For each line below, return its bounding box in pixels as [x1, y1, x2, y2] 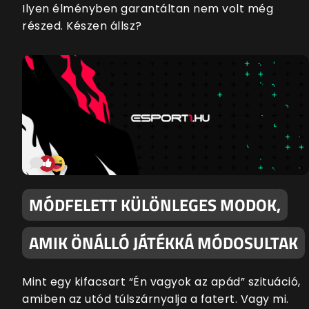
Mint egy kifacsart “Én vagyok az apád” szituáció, [22, 273, 301, 290]
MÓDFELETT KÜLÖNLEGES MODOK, [29, 192, 281, 217]
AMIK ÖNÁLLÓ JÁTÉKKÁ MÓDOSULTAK [29, 230, 298, 255]
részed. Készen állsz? [22, 18, 142, 34]
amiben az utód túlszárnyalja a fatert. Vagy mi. [22, 290, 289, 307]
